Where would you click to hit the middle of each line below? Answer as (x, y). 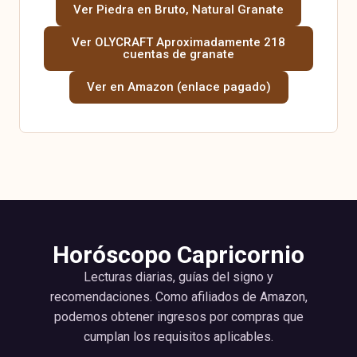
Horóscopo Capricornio (178, 255)
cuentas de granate (178, 55)
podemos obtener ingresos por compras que (178, 317)
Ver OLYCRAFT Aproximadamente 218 (178, 43)
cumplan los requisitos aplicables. (178, 337)
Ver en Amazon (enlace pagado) (178, 87)
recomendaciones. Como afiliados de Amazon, (178, 297)
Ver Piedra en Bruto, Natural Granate (178, 10)
